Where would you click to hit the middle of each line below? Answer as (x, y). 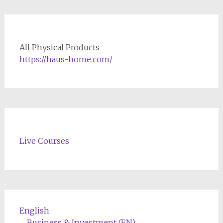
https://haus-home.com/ (66, 59)
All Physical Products (59, 47)
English (34, 210)
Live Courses (44, 141)
